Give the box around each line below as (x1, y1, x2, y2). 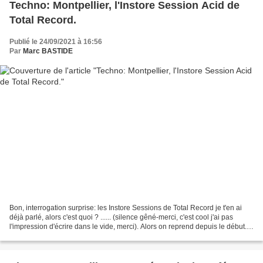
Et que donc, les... (9, 232, 66, 241)
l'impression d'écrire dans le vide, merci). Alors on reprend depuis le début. (9, 222, 247, 231)
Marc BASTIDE (23, 46, 73, 55)
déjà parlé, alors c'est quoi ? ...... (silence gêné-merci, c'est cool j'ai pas (9, 213, 233, 222)
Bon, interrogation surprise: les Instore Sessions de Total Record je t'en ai (9, 204, 242, 213)
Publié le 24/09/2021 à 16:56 (9, 37, 102, 46)
